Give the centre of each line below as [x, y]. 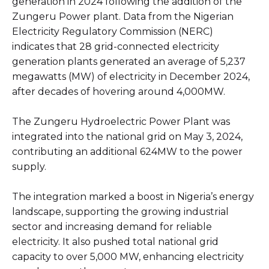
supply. [29, 167]
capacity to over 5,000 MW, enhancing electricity [128, 257]
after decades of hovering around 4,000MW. [119, 92]
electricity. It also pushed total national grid [115, 242]
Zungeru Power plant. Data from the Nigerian [123, 17]
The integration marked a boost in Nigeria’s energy [133, 197]
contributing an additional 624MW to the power [127, 152]
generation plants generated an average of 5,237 [129, 62]
